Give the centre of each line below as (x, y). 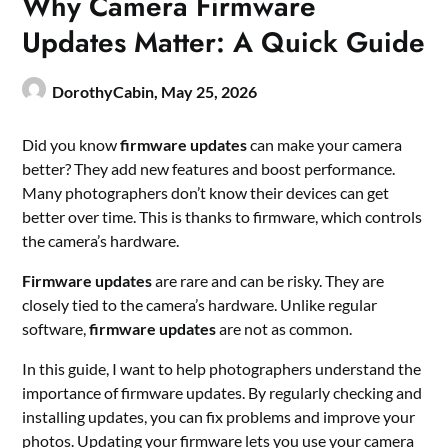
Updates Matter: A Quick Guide (224, 43)
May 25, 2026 (209, 92)
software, (56, 329)
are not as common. (284, 329)
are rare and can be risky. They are (268, 281)
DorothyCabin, (107, 92)
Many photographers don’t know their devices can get (206, 193)
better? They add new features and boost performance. (209, 169)
